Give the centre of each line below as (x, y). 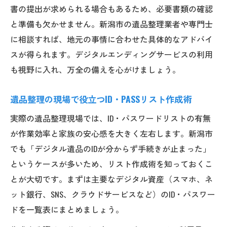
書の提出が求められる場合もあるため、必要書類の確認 (111, 8)
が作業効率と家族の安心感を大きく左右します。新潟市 (111, 133)
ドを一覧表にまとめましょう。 (67, 209)
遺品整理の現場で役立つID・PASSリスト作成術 (101, 99)
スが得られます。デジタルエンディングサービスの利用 (111, 54)
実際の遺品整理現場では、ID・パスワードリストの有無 (110, 118)
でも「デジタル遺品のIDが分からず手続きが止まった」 (110, 148)
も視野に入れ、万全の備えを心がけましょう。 (95, 69)
